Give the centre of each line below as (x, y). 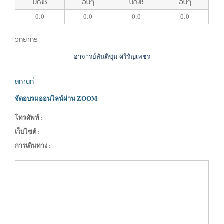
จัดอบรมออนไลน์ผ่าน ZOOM (56, 99)
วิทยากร (26, 40)
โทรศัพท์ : (29, 118)
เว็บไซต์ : (27, 132)
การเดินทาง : (33, 146)
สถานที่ (24, 82)
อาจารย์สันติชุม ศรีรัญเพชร (112, 57)
